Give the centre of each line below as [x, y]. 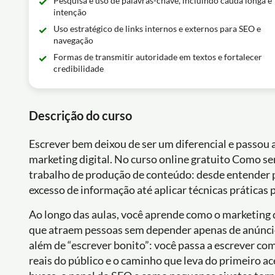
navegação [73, 40]
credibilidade [79, 68]
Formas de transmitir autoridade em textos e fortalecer [158, 57]
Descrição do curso [80, 115]
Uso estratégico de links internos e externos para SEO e [157, 29]
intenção [70, 12]
